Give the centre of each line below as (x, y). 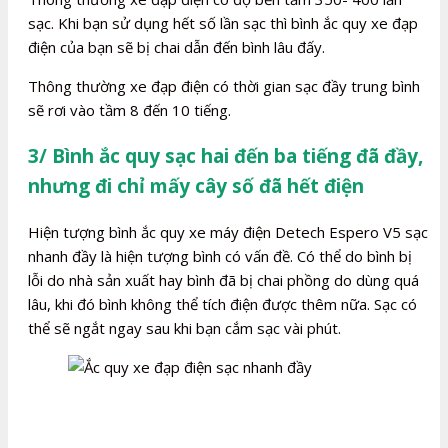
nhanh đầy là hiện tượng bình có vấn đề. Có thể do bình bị (220, 256)
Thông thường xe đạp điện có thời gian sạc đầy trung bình (224, 86)
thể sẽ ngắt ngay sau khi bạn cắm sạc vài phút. (184, 328)
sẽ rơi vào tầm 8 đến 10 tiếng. (129, 110)
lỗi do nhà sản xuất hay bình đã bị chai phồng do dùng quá (223, 280)
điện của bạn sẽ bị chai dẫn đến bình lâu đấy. (176, 47)
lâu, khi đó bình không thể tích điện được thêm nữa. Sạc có (222, 304)
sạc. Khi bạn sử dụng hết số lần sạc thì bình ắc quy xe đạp (223, 23)
